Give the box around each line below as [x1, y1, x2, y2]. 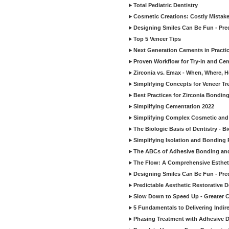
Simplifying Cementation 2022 [133, 103, 214, 109]
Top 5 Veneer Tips [133, 36, 181, 42]
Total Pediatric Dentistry [133, 2, 198, 8]
